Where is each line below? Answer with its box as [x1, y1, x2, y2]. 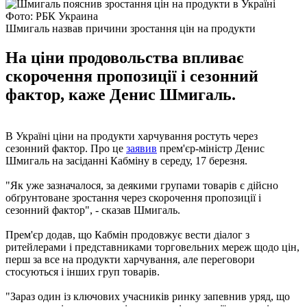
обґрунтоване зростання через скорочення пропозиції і [5, 191, 261, 204]
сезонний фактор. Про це [5, 142, 126, 154]
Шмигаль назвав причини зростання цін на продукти [5, 22, 256, 34]
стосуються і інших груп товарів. [5, 265, 160, 278]
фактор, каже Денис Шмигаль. [5, 85, 236, 103]
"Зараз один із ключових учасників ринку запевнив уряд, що [5, 290, 290, 302]
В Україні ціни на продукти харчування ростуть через [5, 130, 258, 142]
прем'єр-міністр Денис [157, 142, 265, 154]
